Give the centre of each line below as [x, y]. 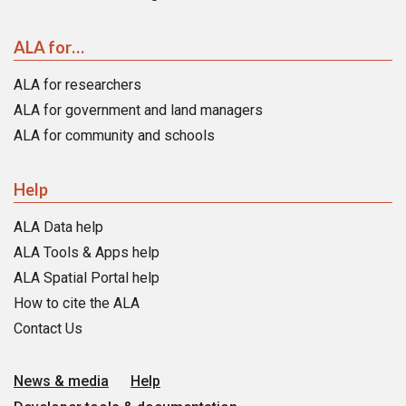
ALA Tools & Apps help [87, 252]
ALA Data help [58, 227]
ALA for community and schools [114, 135]
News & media [61, 381]
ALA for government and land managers [138, 110]
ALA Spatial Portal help [87, 277]
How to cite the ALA [77, 303]
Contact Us [48, 328]
